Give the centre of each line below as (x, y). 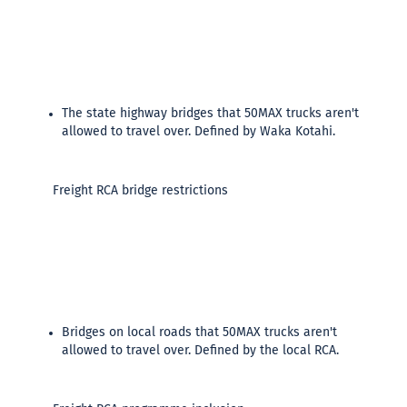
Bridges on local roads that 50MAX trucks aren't (199, 333)
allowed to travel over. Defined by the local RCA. (200, 351)
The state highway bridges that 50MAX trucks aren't (210, 114)
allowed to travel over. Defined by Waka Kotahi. (199, 132)
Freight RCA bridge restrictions (140, 191)
